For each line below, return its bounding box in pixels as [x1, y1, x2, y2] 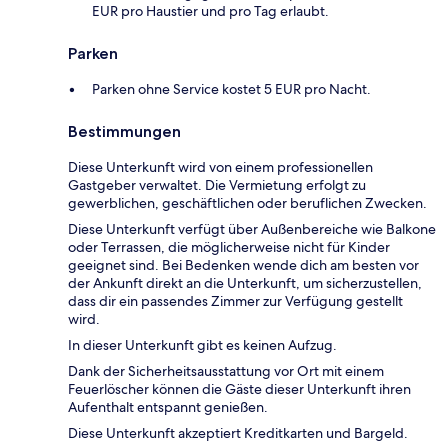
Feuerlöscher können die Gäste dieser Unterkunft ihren [68, 379, 411, 398]
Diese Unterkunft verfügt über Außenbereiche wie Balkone [68, 219, 436, 238]
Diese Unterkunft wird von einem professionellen [68, 157, 373, 176]
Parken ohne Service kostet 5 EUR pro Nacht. [92, 79, 371, 98]
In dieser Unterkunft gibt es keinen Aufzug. [68, 335, 337, 354]
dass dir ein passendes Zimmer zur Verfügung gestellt [68, 291, 403, 310]
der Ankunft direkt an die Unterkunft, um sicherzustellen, [68, 273, 422, 292]
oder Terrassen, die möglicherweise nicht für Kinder [68, 237, 390, 256]
